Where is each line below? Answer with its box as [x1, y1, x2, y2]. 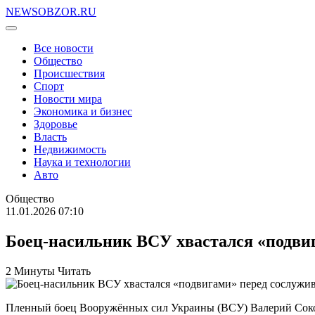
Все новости [34, 42, 94, 54]
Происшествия [34, 67, 105, 79]
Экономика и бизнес [34, 105, 132, 117]
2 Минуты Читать [6, 264, 91, 277]
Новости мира [34, 93, 102, 105]
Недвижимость [34, 143, 106, 155]
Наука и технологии [34, 156, 131, 168]
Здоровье [34, 118, 77, 130]
